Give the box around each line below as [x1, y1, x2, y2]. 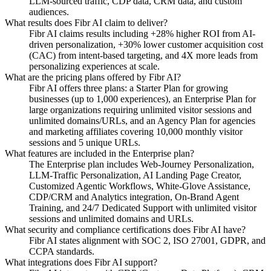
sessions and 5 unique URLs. [29, 137, 140, 148]
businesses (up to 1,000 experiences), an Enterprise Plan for [29, 93, 256, 104]
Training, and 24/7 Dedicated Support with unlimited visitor [29, 202, 256, 213]
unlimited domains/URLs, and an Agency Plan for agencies [29, 115, 255, 126]
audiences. [29, 6, 69, 17]
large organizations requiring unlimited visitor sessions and [29, 104, 252, 115]
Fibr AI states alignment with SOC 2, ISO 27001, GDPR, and [29, 235, 266, 246]
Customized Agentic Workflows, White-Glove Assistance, [29, 180, 250, 191]
